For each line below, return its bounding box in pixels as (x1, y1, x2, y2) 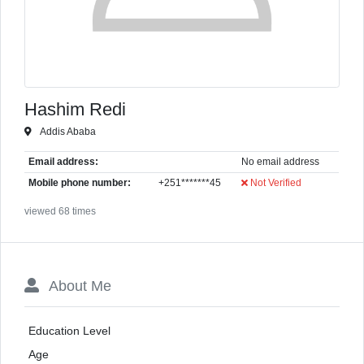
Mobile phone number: (28, 177, 131, 188)
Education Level (28, 323, 110, 337)
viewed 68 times (24, 206, 97, 216)
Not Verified (247, 177, 301, 188)
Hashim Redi (24, 98, 127, 119)
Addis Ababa (37, 127, 96, 137)
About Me (45, 277, 111, 294)
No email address (240, 156, 319, 167)
